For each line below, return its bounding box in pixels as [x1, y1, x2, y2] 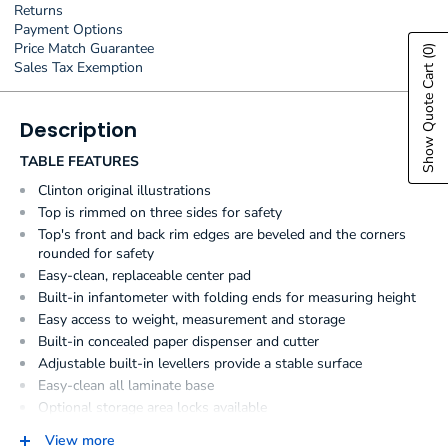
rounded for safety [38, 243, 154, 263]
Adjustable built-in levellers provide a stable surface [38, 353, 362, 373]
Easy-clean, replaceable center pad [38, 265, 251, 285]
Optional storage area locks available [38, 397, 267, 417]
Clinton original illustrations [38, 180, 211, 200]
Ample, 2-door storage [38, 419, 180, 439]
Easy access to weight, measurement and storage [38, 309, 345, 329]
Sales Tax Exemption [14, 58, 143, 77]
